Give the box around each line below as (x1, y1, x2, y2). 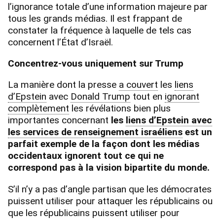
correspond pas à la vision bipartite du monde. (8, 162, 210, 174)
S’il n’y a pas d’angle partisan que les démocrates (8, 183, 212, 195)
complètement (8, 103, 69, 114)
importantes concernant (8, 114, 111, 126)
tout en (133, 91, 162, 103)
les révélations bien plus (72, 103, 171, 114)
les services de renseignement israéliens (8, 126, 183, 138)
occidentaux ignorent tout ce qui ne (8, 150, 164, 162)
